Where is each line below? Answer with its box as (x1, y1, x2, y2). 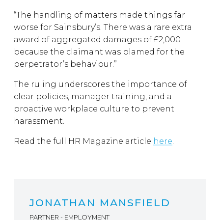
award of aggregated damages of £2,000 (14, 35, 181, 44)
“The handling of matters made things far (14, 10, 185, 20)
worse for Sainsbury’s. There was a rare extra (14, 23, 192, 32)
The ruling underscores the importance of (14, 80, 187, 89)
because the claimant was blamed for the (14, 47, 185, 56)
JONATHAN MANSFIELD (29, 196, 171, 209)
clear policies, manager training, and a (14, 92, 172, 101)
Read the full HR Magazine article (14, 137, 153, 146)
